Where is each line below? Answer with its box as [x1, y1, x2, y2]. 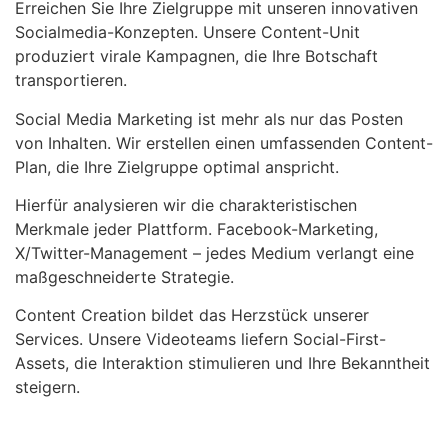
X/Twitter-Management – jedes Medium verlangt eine [15, 242, 414, 263]
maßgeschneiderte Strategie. [15, 266, 234, 287]
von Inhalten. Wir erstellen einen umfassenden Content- [15, 132, 433, 153]
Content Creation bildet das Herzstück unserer [15, 305, 369, 326]
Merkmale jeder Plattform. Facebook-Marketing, [15, 218, 378, 239]
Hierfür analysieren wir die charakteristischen [15, 194, 357, 215]
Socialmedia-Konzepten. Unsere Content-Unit [15, 22, 360, 43]
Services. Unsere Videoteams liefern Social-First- [15, 329, 386, 350]
